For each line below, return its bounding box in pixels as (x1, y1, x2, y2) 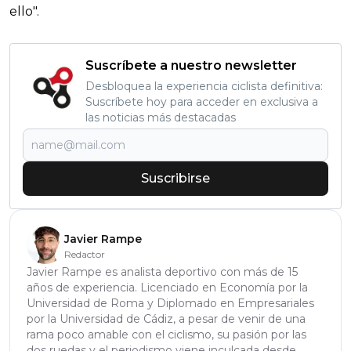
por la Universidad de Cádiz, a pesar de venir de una (27, 311, 306, 326)
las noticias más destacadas (85, 110, 236, 125)
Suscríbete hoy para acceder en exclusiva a (85, 94, 318, 109)
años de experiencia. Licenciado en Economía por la (27, 280, 308, 295)
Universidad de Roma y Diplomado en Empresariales (27, 295, 314, 310)
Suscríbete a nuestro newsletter (85, 57, 297, 73)
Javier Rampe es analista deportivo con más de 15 (27, 264, 298, 279)
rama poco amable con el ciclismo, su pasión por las (27, 327, 306, 342)
